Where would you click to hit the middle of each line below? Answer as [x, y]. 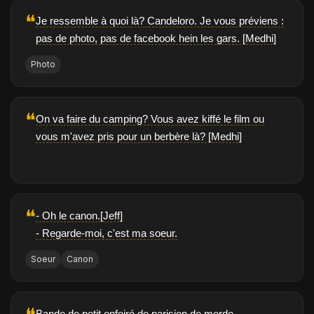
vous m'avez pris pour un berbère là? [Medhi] [139, 137]
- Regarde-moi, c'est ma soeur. [107, 233]
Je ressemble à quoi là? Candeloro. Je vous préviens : [160, 21]
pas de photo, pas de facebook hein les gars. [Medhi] [156, 39]
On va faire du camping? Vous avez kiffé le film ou [150, 119]
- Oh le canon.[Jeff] [79, 216]
